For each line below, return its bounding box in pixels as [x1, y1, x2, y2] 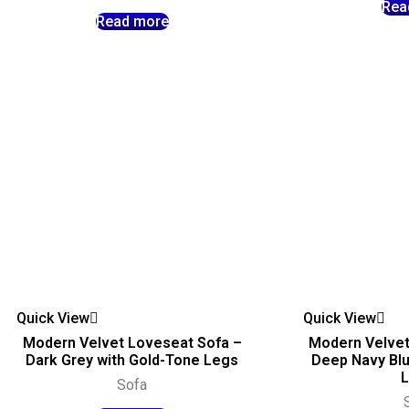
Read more [95, 13, 169, 31]
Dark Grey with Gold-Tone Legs [26, 351, 239, 370]
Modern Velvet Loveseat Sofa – [22, 334, 242, 352]
